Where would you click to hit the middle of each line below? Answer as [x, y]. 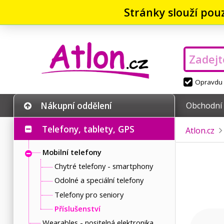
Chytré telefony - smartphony [103, 166]
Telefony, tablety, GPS [88, 129]
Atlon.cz [200, 130]
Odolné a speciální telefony [99, 180]
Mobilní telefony [72, 152]
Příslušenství [77, 208]
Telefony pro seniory [89, 194]
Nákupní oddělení [76, 105]
